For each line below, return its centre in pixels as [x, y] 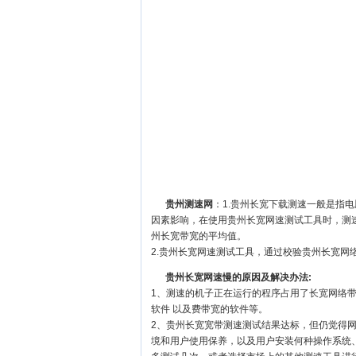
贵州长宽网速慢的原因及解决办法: [238, 277]
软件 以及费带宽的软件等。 [209, 309]
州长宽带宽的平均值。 [199, 236]
